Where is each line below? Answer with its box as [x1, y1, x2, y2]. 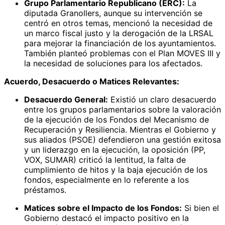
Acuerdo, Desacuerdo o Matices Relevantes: [4, 76, 179, 86]
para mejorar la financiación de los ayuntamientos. [24, 38, 216, 48]
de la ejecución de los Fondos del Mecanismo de [24, 114, 209, 125]
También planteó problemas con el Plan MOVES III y [24, 48, 220, 58]
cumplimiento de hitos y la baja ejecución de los [24, 164, 207, 175]
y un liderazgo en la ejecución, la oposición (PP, [24, 144, 205, 155]
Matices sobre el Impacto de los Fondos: [24, 202, 182, 213]
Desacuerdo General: [24, 94, 108, 104]
